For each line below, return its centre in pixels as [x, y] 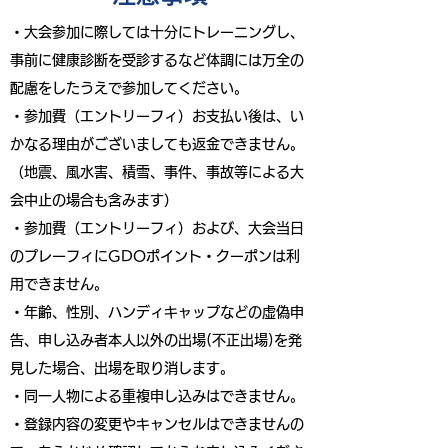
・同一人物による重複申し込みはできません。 [157, 396]
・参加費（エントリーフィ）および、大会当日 [157, 228]
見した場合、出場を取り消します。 [122, 368]
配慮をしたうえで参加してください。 [129, 88]
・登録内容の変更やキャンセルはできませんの [157, 424]
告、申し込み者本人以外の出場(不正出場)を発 [156, 340]
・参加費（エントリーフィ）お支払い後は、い [157, 116]
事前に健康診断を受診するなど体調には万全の [157, 60]
